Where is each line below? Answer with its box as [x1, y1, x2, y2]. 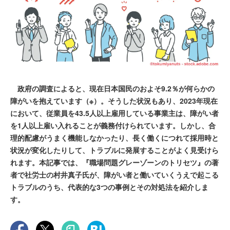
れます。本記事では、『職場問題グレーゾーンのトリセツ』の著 [10, 157, 219, 168]
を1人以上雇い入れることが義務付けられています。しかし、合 [10, 120, 216, 131]
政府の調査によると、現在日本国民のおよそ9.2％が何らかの [10, 83, 215, 94]
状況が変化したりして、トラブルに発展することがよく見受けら [10, 145, 219, 156]
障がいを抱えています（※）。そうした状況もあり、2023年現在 [10, 95, 218, 106]
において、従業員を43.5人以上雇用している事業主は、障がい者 [10, 108, 219, 119]
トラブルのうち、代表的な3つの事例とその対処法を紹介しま [10, 182, 208, 193]
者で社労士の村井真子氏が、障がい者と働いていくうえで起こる [10, 169, 219, 180]
